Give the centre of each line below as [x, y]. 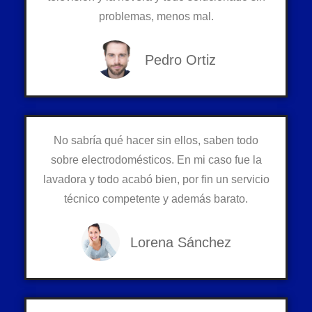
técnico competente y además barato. [156, 199]
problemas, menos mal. [156, 17]
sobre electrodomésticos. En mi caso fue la [156, 160]
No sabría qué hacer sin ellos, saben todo [156, 141]
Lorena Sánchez [180, 243]
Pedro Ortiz [180, 60]
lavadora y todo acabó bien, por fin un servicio [156, 180]
